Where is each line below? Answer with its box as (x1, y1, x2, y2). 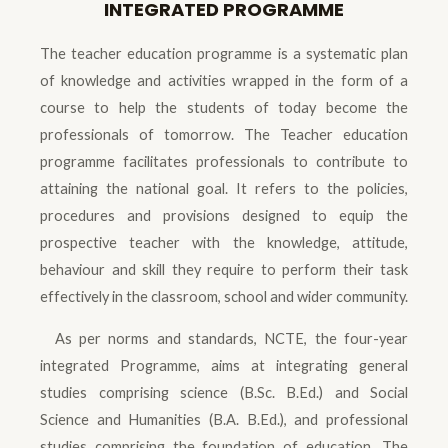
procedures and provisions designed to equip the (40, 207, 408, 225)
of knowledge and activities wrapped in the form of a (40, 72, 408, 90)
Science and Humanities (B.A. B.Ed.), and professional (40, 410, 408, 428)
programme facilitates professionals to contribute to (40, 153, 408, 171)
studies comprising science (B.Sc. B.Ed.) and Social (40, 383, 408, 401)
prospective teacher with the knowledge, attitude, (40, 234, 408, 252)
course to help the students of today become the (40, 99, 408, 117)
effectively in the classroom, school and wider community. (40, 288, 408, 306)
